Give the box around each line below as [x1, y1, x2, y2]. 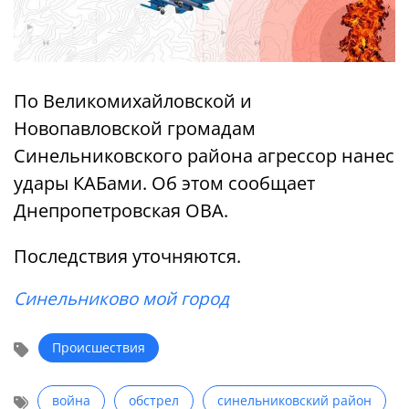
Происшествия [52, 339, 145, 357]
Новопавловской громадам [14, 116, 256, 142]
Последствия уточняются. [14, 244, 241, 269]
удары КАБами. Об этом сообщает [14, 171, 315, 196]
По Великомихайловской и [14, 89, 252, 114]
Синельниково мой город [14, 287, 229, 311]
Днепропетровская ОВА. [14, 198, 228, 224]
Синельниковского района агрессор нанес [14, 143, 394, 169]
